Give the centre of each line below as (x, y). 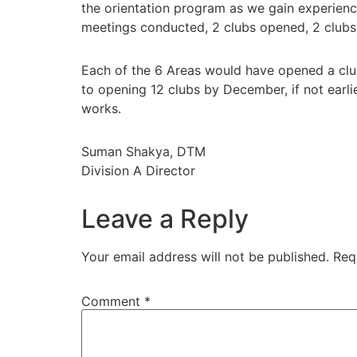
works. (101, 108)
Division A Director (140, 171)
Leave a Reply (165, 219)
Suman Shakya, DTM (143, 151)
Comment (113, 301)
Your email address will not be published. (205, 257)
